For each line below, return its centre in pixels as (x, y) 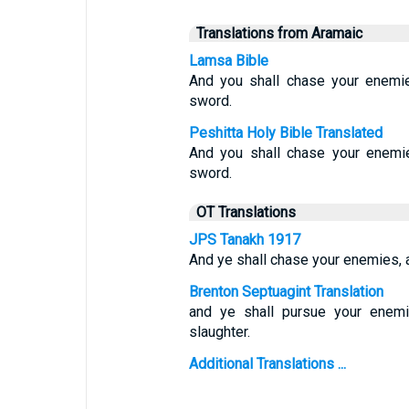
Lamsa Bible (228, 61)
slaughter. (219, 332)
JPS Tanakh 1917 (244, 240)
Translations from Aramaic (279, 33)
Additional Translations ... (267, 364)
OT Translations (246, 212)
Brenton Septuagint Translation (286, 292)
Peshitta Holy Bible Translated (285, 133)
